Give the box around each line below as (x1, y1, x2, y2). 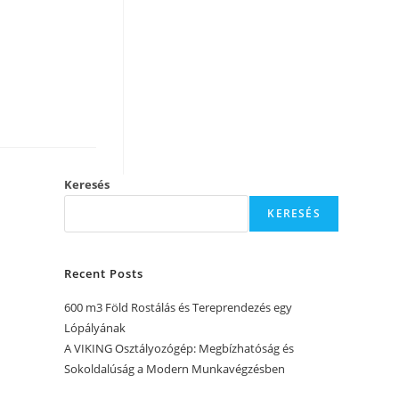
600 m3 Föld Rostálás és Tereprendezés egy (64, 298, 293, 315)
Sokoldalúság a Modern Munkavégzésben (64, 360, 286, 377)
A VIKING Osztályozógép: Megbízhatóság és (64, 339, 295, 356)
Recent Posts (64, 265, 144, 281)
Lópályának (64, 319, 126, 336)
